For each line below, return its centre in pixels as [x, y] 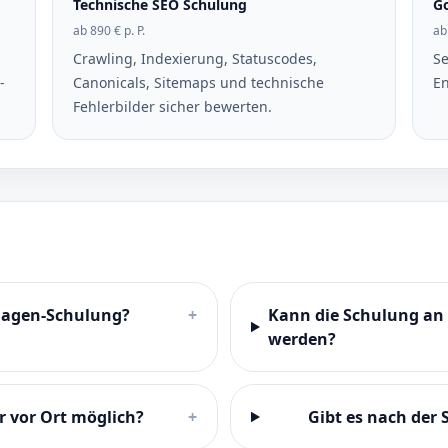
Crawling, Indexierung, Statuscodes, [195, 58]
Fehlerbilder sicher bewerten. [173, 106]
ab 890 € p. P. [109, 30]
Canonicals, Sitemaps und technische [199, 82]
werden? [301, 339]
